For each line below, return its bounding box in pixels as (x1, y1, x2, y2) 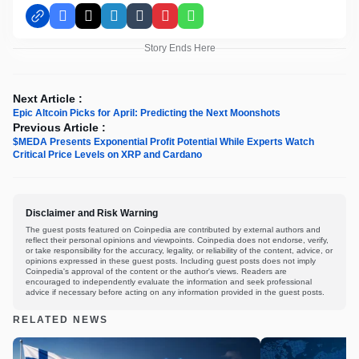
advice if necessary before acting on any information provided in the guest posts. (26, 288, 325, 297)
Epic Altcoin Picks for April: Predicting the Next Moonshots (13, 107, 280, 119)
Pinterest (163, 15, 213, 29)
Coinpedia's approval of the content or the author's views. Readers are (26, 267, 287, 276)
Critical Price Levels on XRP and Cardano (13, 149, 202, 161)
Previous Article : (13, 121, 106, 135)
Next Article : (13, 92, 83, 106)
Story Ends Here (143, 42, 216, 54)
